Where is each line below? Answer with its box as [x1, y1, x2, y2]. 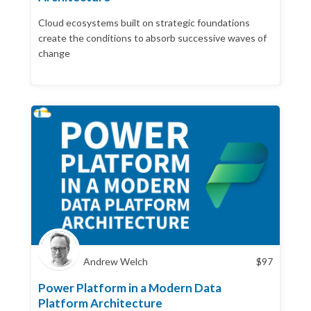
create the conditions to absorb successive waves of [38, 31, 267, 44]
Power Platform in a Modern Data [38, 280, 221, 295]
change [38, 47, 70, 59]
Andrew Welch [83, 255, 148, 267]
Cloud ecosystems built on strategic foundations [38, 16, 250, 28]
